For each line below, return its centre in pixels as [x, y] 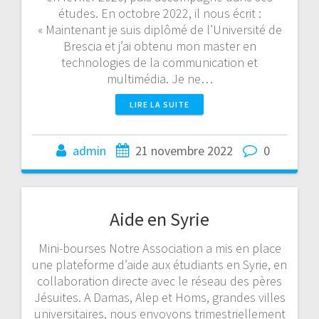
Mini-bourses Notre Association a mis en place [159, 248]
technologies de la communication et [159, 62]
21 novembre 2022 [184, 150]
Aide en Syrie [159, 219]
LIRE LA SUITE [159, 104]
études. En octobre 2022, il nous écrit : [159, 13]
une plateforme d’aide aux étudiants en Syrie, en [159, 264]
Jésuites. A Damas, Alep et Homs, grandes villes [159, 297]
